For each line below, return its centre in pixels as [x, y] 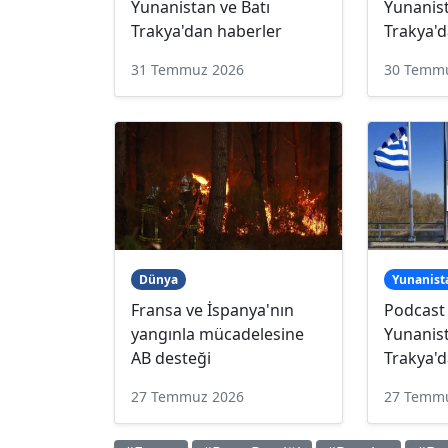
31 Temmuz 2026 [187, 69]
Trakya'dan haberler [206, 30]
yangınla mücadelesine [217, 333]
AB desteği [171, 357]
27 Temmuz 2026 [187, 396]
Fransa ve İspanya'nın [212, 309]
